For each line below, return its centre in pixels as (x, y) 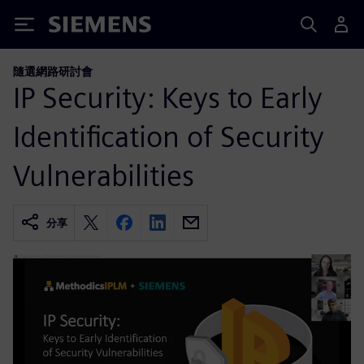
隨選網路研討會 (53, 71)
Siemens (76, 27)
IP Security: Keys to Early (168, 97)
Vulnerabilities (104, 175)
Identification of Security (169, 136)
